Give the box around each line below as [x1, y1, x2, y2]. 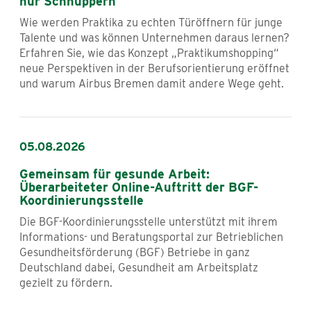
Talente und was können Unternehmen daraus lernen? [19, 31, 289, 44]
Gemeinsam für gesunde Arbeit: [19, 167, 210, 182]
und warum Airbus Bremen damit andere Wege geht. [19, 76, 284, 90]
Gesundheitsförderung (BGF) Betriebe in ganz [19, 246, 250, 260]
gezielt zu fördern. [19, 276, 112, 290]
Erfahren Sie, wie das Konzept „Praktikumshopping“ [19, 46, 279, 60]
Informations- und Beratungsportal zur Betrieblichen [19, 230, 283, 244]
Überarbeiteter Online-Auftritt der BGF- [19, 180, 258, 195]
